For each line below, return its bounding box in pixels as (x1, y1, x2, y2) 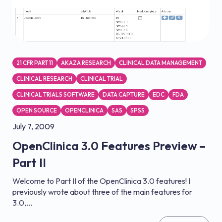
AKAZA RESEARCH (61, 58, 111, 66)
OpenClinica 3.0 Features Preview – (12, 138, 206, 153)
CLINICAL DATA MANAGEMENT (119, 58, 202, 66)
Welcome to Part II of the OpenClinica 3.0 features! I (12, 175, 190, 186)
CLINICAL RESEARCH (16, 74, 72, 82)
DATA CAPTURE (103, 90, 145, 98)
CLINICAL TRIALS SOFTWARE (16, 90, 95, 98)
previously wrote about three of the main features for (12, 186, 192, 197)
